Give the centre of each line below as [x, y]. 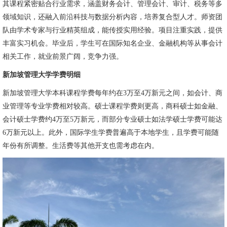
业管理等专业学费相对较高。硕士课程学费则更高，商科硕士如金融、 [112, 106]
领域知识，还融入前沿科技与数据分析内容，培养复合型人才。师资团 [112, 17]
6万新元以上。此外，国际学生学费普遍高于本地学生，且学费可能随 [111, 132]
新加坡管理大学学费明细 [42, 74]
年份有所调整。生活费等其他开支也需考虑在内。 [81, 145]
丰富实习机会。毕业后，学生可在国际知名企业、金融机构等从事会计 [112, 43]
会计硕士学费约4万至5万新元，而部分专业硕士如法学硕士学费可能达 [112, 119]
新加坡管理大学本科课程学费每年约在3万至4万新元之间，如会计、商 [112, 93]
